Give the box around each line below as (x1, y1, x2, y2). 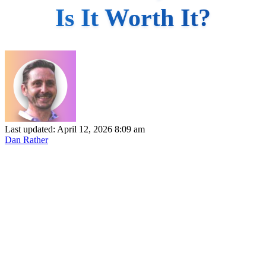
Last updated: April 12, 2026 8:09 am (5, 123, 145, 134)
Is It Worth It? (55, 4, 211, 31)
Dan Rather (5, 134, 48, 145)
